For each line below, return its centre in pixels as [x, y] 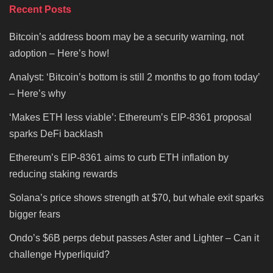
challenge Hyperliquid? [59, 255]
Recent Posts [40, 10]
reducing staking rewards [63, 174]
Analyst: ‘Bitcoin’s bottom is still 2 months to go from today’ [134, 77]
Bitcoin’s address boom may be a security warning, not [126, 37]
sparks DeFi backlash [57, 134]
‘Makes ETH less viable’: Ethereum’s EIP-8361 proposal [130, 118]
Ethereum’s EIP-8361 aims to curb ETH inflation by [119, 158]
